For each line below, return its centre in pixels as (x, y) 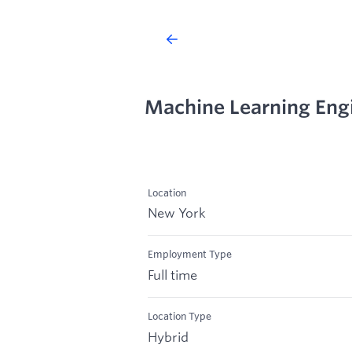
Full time (172, 275)
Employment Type (190, 254)
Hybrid (168, 336)
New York (177, 213)
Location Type (180, 316)
